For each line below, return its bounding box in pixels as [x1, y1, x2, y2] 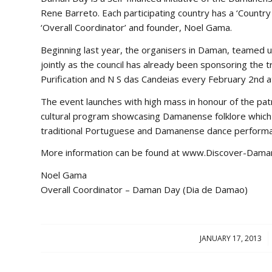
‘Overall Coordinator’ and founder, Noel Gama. [41, 21, 232, 33]
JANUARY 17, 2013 [199, 233, 262, 243]
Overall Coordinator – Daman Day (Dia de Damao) [41, 183, 248, 195]
